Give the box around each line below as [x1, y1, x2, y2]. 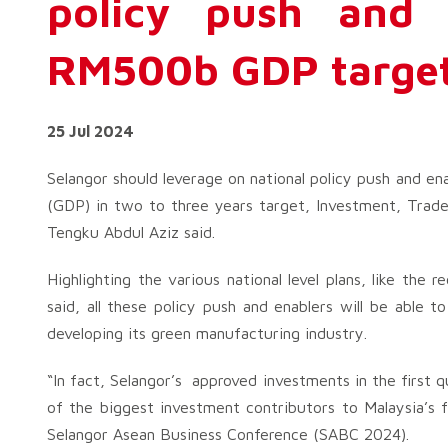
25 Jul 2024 [47, 122, 134, 140]
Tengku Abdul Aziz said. [47, 223, 215, 241]
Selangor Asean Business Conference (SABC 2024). [47, 425, 409, 443]
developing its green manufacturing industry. [47, 324, 367, 342]
